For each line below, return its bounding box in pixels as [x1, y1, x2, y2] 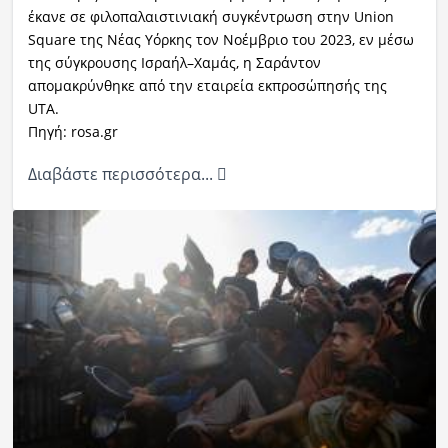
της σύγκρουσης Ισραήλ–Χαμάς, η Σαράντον [27, 52, 321, 72]
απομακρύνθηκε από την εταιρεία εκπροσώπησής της [27, 75, 387, 95]
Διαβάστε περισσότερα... [27, 162, 217, 185]
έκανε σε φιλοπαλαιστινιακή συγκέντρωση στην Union [27, 6, 394, 26]
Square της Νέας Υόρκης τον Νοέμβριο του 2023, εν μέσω [27, 29, 414, 49]
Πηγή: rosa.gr [27, 121, 118, 141]
